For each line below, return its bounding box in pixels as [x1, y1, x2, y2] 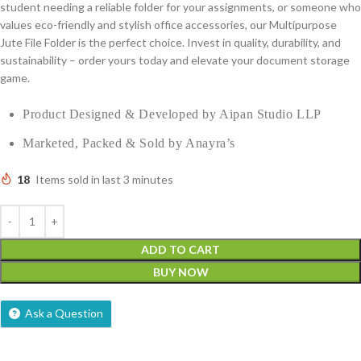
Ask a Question [25, 305, 103, 320]
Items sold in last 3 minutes [35, 172, 173, 186]
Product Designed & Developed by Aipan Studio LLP [23, 107, 322, 121]
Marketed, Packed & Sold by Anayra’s [23, 135, 235, 150]
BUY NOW [152, 264, 209, 279]
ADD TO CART [141, 242, 220, 256]
